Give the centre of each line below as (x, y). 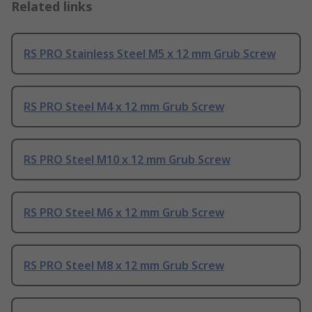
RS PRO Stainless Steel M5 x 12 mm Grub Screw (150, 54)
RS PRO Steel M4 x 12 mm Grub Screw (124, 107)
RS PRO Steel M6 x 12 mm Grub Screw (124, 213)
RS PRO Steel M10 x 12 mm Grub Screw (127, 160)
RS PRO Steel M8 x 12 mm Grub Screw (124, 266)
